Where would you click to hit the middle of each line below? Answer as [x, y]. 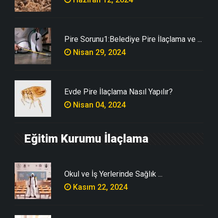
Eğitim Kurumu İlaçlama [86, 138]
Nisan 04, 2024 [98, 105]
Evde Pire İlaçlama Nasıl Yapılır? [118, 91]
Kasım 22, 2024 [99, 187]
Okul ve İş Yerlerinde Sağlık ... [113, 174]
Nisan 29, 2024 [98, 52]
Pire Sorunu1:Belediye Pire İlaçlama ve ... [133, 39]
